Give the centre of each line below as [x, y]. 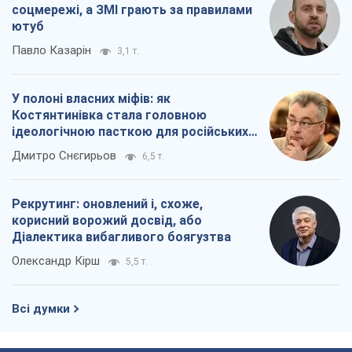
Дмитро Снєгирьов [64, 155]
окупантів [42, 148]
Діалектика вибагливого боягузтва [121, 236]
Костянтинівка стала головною [109, 115]
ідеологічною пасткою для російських [130, 131]
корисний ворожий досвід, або [107, 220]
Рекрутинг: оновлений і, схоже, [107, 203]
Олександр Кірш [56, 260]
